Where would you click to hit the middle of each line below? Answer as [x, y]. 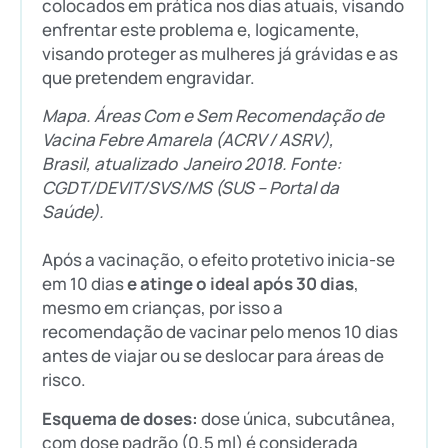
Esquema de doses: [120, 418]
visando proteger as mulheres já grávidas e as [220, 53]
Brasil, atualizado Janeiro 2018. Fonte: [191, 164]
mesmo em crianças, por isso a [162, 308]
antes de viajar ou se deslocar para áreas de [213, 356]
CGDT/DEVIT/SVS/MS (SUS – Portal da [190, 188]
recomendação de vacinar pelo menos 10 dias [220, 332]
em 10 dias [84, 284]
